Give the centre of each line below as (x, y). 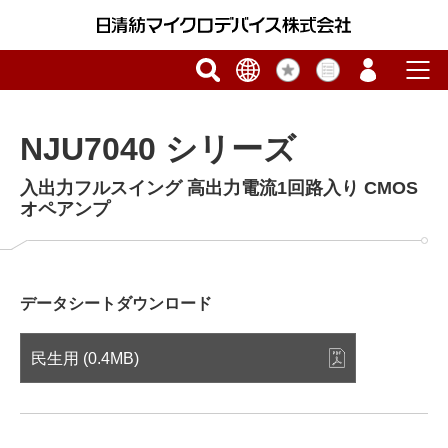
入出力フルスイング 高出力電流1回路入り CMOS (219, 188)
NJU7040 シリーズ (158, 149)
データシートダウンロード (116, 303)
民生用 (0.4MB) (85, 358)
